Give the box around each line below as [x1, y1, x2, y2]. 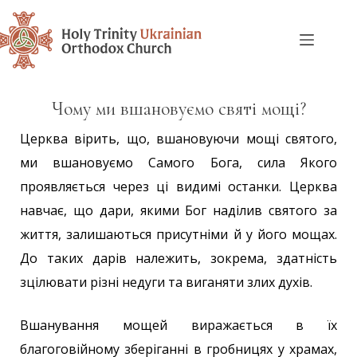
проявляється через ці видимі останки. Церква [20, 178, 337, 195]
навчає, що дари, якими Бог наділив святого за [20, 202, 337, 219]
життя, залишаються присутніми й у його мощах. [20, 226, 337, 243]
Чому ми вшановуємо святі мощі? [51, 97, 306, 120]
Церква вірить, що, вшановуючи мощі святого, [20, 130, 337, 147]
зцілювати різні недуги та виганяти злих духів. [20, 273, 312, 291]
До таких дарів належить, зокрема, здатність [20, 249, 337, 267]
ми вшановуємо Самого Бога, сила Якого [20, 154, 337, 171]
